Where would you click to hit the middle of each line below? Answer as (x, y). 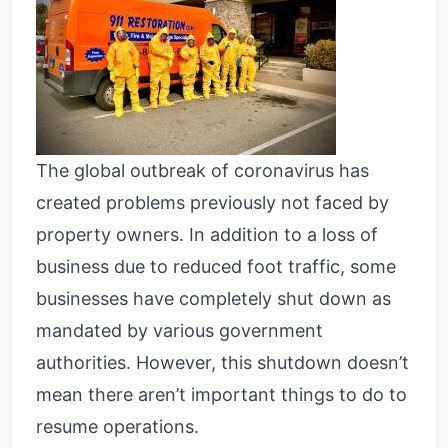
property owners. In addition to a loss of (207, 234)
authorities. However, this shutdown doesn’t (222, 362)
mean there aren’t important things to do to (221, 394)
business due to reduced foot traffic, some (216, 266)
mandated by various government (179, 330)
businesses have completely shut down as (213, 298)
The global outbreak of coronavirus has (202, 170)
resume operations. (117, 426)
